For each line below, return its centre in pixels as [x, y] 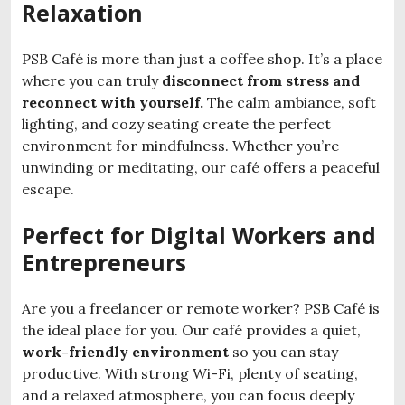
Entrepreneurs [104, 263]
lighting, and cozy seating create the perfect [176, 124]
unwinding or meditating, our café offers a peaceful [201, 168]
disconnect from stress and [261, 81]
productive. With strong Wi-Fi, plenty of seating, [190, 374]
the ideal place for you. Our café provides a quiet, [191, 330]
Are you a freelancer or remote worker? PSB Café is [201, 309]
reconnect [59, 103]
